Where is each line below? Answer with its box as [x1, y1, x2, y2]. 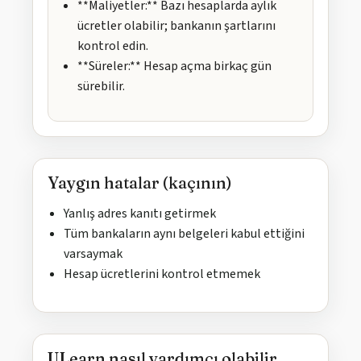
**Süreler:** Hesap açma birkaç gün [77, 57, 272, 76]
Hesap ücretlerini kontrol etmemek [64, 265, 260, 284]
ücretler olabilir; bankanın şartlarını [77, 17, 276, 35]
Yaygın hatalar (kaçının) [48, 172, 232, 193]
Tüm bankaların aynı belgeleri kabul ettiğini [64, 225, 305, 243]
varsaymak [64, 245, 122, 263]
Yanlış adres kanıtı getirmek [64, 205, 216, 223]
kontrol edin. [77, 37, 148, 56]
